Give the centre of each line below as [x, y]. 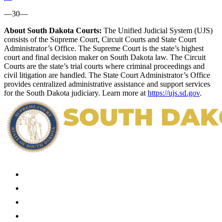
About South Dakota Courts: [53, 30]
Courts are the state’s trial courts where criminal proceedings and [104, 66]
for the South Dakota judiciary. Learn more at [76, 93]
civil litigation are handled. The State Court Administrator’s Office [107, 75]
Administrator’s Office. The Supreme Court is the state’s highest [104, 48]
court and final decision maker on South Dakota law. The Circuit [105, 57]
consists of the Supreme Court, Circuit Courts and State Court [100, 39]
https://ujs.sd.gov [174, 93]
